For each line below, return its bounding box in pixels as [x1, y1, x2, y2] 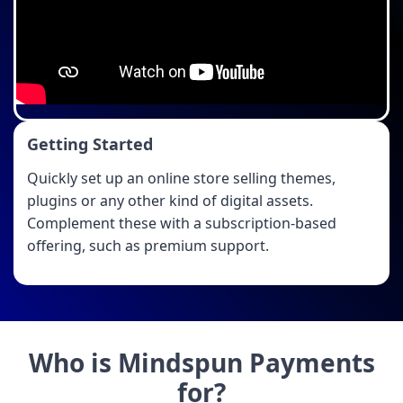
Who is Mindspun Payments [28, 345, 375, 380]
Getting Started [27, 132, 153, 155]
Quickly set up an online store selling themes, [27, 167, 336, 188]
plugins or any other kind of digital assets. [27, 190, 322, 210]
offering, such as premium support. [27, 235, 269, 255]
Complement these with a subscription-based [27, 212, 336, 233]
